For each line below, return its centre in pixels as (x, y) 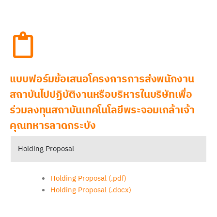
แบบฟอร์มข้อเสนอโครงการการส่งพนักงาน (102, 79)
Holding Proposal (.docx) (91, 190)
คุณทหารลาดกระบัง (53, 126)
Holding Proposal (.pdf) (88, 178)
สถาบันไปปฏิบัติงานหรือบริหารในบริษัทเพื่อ (101, 95)
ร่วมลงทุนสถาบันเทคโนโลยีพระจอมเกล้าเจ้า (102, 110)
